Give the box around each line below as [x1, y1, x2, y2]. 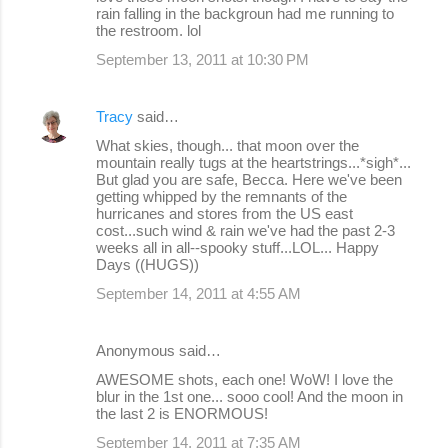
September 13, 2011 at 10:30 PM [96, 50, 309, 68]
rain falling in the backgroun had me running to [96, 4, 394, 22]
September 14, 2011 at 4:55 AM [96, 284, 301, 302]
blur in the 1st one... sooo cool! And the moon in [96, 387, 403, 405]
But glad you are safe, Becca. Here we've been [96, 170, 402, 188]
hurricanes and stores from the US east [96, 204, 353, 222]
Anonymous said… [96, 341, 221, 359]
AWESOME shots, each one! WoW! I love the [96, 370, 393, 388]
